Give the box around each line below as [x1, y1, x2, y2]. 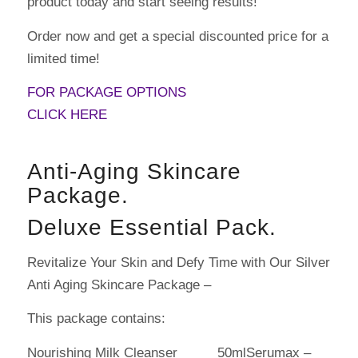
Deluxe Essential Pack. [26, 215, 276, 241]
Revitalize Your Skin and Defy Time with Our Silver [26, 254, 330, 270]
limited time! [26, 50, 100, 66]
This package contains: [26, 311, 165, 327]
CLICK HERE [26, 107, 107, 123]
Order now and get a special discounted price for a [26, 28, 328, 44]
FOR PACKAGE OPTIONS [26, 85, 186, 101]
